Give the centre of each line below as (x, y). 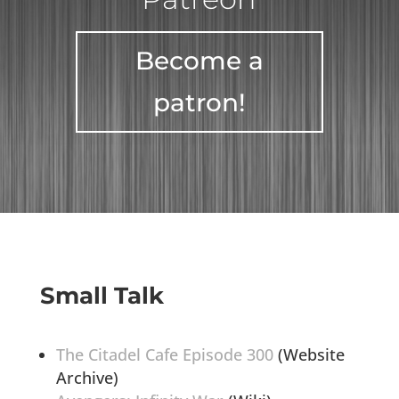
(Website (309, 355)
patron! (199, 102)
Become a (199, 60)
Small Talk (102, 296)
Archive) (87, 378)
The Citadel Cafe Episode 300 (164, 355)
